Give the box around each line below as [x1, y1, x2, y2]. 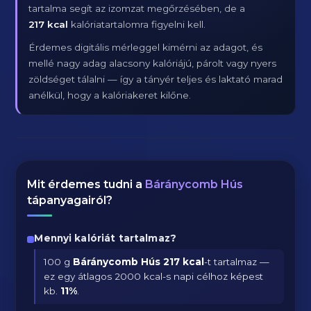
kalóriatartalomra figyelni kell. [68, 19, 206, 30]
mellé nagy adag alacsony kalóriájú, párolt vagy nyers [28, 58, 277, 69]
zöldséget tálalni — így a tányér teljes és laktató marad [28, 74, 283, 85]
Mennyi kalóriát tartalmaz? [34, 233, 176, 244]
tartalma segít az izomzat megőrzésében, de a [28, 3, 246, 14]
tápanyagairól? [27, 194, 113, 207]
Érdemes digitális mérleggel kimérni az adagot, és [28, 42, 263, 53]
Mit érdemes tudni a [27, 178, 146, 191]
